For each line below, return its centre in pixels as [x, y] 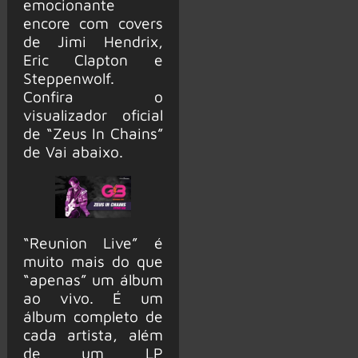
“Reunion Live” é [93, 243]
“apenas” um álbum [93, 280]
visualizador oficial [93, 114]
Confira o [93, 96]
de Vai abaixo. [73, 151]
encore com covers [93, 22]
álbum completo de [93, 316]
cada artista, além [93, 335]
